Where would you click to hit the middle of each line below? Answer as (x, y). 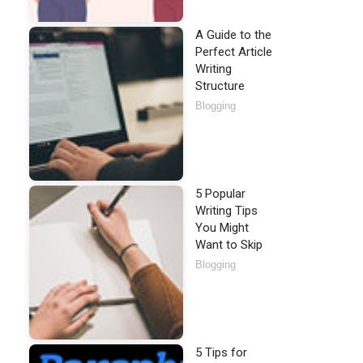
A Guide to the (233, 35)
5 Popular (220, 194)
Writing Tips (226, 211)
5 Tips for (221, 352)
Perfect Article (234, 52)
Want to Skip (229, 245)
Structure (220, 86)
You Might (222, 228)
